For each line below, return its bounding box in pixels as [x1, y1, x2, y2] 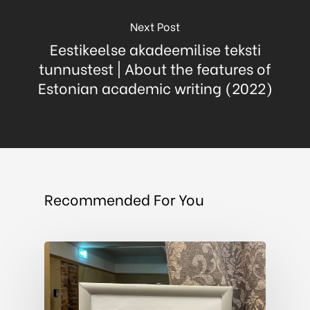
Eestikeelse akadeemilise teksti [49, 38, 261, 60]
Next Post [130, 18, 180, 35]
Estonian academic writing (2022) [37, 77, 273, 99]
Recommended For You [44, 188, 204, 210]
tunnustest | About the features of [39, 57, 271, 80]
